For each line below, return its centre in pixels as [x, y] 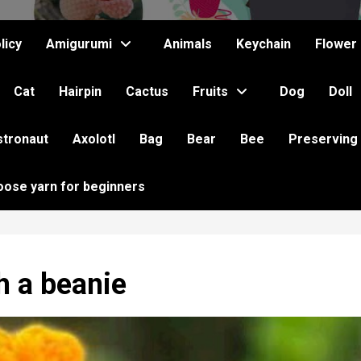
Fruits [210, 91]
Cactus [147, 91]
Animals [188, 44]
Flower [336, 44]
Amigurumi [79, 44]
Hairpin [80, 91]
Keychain [263, 44]
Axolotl [94, 139]
